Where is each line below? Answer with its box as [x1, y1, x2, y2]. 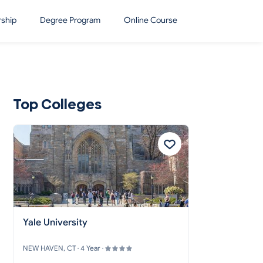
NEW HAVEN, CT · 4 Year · [23, 244, 105, 252]
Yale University [23, 217, 87, 228]
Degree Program [40, 15, 100, 25]
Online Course [124, 15, 177, 25]
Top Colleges [13, 95, 102, 114]
